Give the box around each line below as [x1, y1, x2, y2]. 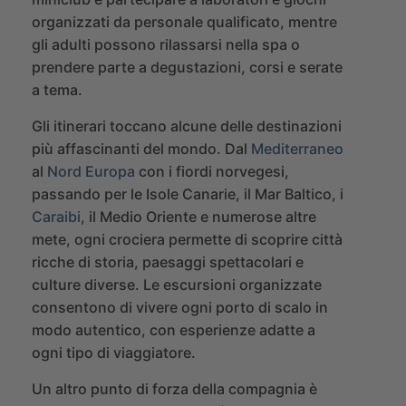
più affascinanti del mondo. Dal [32, 140, 251, 159]
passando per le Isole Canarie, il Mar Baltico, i [32, 185, 343, 204]
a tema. [32, 81, 82, 100]
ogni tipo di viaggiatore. [32, 343, 196, 362]
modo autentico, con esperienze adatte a [32, 321, 315, 340]
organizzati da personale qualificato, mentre [32, 13, 337, 32]
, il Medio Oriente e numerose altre [81, 208, 316, 227]
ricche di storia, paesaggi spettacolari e [32, 253, 304, 272]
